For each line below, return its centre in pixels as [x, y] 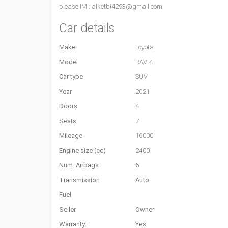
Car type [71, 77]
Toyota [145, 47]
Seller [67, 209]
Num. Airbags [79, 165]
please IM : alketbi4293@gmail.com [111, 6]
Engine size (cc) [82, 150]
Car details [87, 28]
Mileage [71, 136]
